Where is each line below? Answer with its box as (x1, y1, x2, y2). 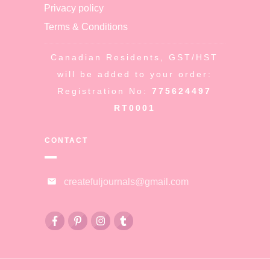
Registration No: (57, 86, 152, 96)
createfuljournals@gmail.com (63, 176, 189, 187)
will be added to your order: (57, 69, 212, 79)
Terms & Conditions (43, 21, 128, 32)
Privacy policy (43, 2, 104, 13)
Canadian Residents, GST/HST (51, 52, 219, 62)
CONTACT (44, 136, 88, 145)
